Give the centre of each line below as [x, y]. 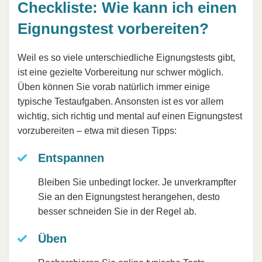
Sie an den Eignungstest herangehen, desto [129, 197]
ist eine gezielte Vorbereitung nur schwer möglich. [120, 73]
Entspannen [71, 158]
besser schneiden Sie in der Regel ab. [117, 212]
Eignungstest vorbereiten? [113, 28]
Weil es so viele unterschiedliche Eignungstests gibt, [126, 58]
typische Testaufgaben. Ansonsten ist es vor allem [120, 102]
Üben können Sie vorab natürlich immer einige [114, 87]
